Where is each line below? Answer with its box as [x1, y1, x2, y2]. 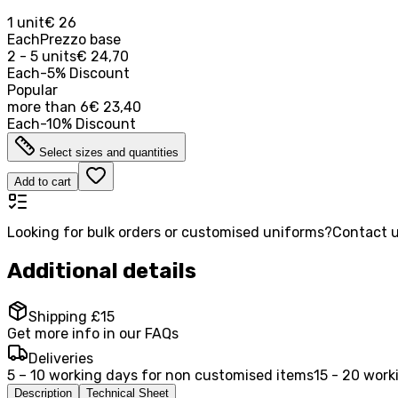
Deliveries [28, 350, 93, 368]
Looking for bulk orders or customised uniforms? [7, 223, 332, 241]
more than [7, 98, 76, 115]
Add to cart [14, 174, 71, 188]
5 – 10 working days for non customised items [7, 367, 314, 385]
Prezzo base [40, 30, 121, 48]
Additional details [7, 258, 196, 283]
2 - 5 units [7, 47, 76, 65]
